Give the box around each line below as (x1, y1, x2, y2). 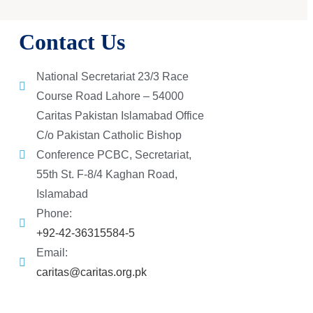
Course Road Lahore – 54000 (36, 90, 184, 103)
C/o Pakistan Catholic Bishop (36, 129, 182, 142)
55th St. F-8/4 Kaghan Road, (36, 168, 177, 181)
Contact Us (19, 29, 125, 55)
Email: (36, 247, 68, 259)
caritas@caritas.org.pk (36, 266, 147, 279)
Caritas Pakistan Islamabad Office (36, 110, 204, 122)
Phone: (36, 208, 72, 220)
